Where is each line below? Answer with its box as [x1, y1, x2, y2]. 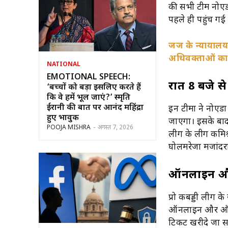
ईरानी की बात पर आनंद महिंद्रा [47, 102, 144, 113]
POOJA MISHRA [47, 123, 91, 132]
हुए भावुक [47, 112, 79, 124]
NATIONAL [47, 60, 80, 69]
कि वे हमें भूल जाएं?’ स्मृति [47, 92, 130, 103]
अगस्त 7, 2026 [98, 123, 133, 132]
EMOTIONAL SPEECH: [47, 72, 130, 83]
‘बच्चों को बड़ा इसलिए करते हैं [47, 82, 141, 93]
